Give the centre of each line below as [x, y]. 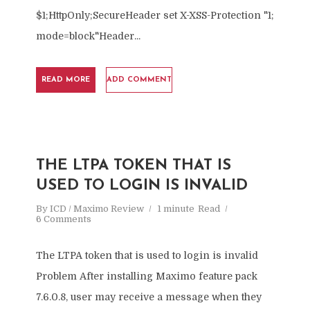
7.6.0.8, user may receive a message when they [148, 297]
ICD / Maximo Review [97, 209]
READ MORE [65, 80]
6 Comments [63, 219]
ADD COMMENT [139, 80]
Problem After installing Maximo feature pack [146, 276]
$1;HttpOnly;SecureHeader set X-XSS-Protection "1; [155, 15]
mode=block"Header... [88, 36]
